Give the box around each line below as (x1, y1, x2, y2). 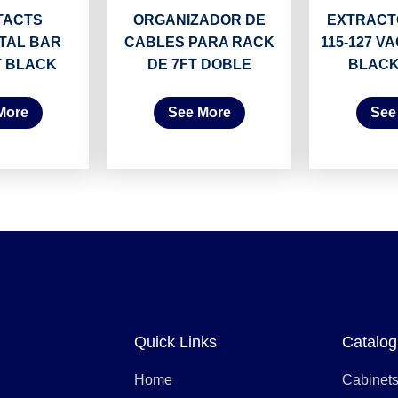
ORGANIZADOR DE (132, 12, 266, 28)
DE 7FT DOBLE (147, 57, 251, 73)
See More (167, 105, 231, 121)
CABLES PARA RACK (123, 35, 275, 51)
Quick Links (133, 333, 217, 352)
